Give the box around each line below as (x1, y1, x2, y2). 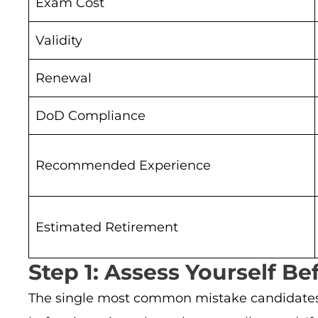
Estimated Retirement (35, 219, 178, 235)
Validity (35, 32, 82, 48)
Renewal (35, 70, 92, 86)
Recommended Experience (35, 157, 211, 173)
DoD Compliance (35, 107, 146, 124)
